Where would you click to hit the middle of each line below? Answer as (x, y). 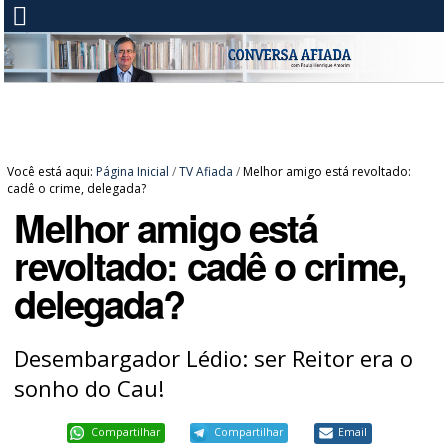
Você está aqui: (50, 171)
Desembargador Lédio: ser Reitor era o (214, 358)
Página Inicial (133, 171)
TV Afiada (206, 171)
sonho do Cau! (89, 388)
